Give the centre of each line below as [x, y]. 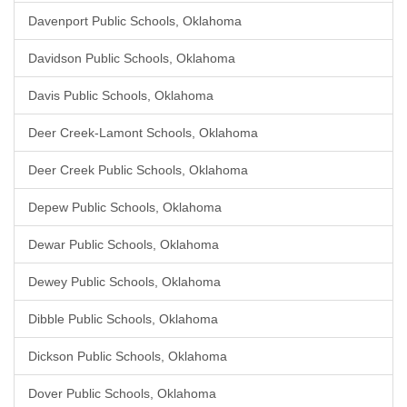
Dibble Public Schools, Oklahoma [123, 319]
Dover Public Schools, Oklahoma [122, 393]
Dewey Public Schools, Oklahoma [124, 282]
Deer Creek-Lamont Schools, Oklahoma [143, 133]
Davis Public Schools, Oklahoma [121, 95]
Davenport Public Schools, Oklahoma [135, 21]
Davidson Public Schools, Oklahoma [132, 58]
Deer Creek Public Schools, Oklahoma [138, 170]
